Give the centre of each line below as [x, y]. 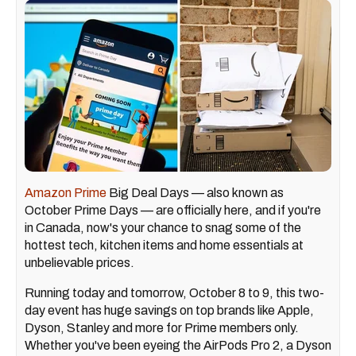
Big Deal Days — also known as [195, 193]
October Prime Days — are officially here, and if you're [173, 211]
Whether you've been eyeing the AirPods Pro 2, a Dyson [178, 346]
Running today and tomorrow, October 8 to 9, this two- [174, 293]
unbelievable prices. [79, 263]
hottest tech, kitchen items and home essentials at [164, 246]
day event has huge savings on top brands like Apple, [169, 311]
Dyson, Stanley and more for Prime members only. [162, 328]
